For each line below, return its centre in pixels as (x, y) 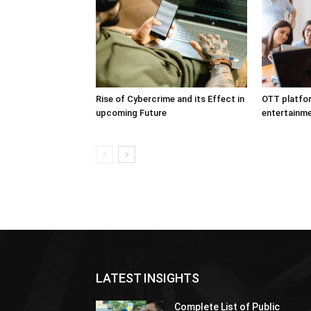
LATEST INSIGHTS (148, 278)
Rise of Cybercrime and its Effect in (170, 99)
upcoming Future (131, 113)
